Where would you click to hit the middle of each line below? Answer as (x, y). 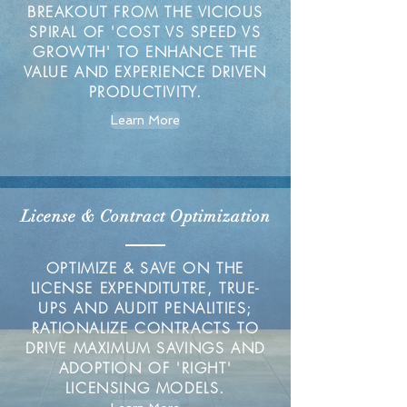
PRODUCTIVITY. (145, 92)
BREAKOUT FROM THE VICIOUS (145, 12)
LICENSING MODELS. (145, 388)
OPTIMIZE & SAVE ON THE (145, 268)
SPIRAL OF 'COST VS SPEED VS (145, 32)
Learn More (145, 119)
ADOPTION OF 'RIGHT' (145, 368)
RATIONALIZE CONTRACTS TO (145, 328)
